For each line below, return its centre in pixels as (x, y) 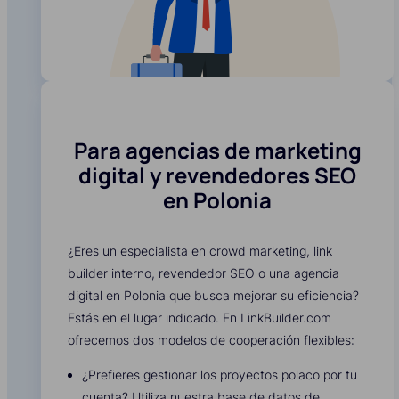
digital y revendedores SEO (217, 175)
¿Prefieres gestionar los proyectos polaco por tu (220, 375)
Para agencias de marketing (217, 151)
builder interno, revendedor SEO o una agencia (204, 273)
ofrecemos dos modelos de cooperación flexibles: (211, 340)
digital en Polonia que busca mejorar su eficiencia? (213, 296)
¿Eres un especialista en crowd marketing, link (200, 251)
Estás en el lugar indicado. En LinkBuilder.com (199, 318)
